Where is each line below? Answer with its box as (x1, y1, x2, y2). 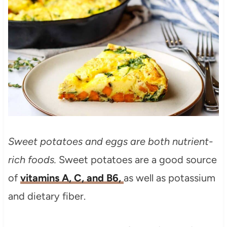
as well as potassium (123, 172, 215, 184)
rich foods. (8, 154, 56, 166)
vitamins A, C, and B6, (20, 172, 124, 184)
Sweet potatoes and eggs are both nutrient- (8, 135, 213, 148)
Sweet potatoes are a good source (56, 154, 217, 166)
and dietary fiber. (8, 190, 86, 203)
